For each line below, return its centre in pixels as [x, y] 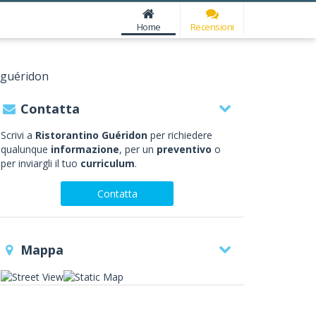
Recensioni [212, 27]
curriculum [108, 163]
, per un [138, 149]
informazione [85, 149]
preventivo [184, 149]
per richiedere [180, 135]
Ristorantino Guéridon [91, 135]
